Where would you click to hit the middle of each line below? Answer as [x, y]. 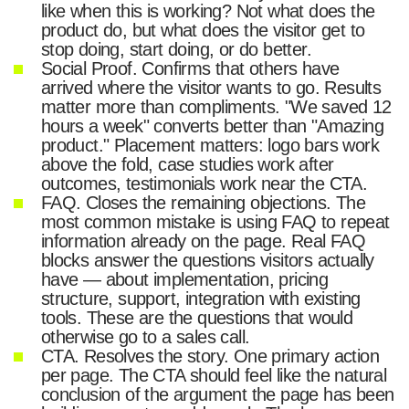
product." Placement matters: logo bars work [210, 146]
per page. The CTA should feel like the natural [214, 376]
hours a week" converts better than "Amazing [212, 126]
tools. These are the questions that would [197, 318]
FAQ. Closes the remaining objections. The [203, 203]
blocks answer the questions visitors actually [207, 261]
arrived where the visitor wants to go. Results [211, 88]
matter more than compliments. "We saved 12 [216, 107]
